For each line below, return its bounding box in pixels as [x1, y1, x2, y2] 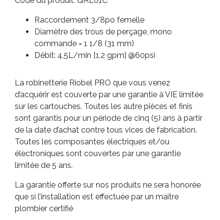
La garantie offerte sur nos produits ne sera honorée [15, 180, 201, 190]
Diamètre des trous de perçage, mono [34, 27, 172, 37]
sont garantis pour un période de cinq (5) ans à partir [15, 113, 202, 123]
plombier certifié [15, 204, 73, 214]
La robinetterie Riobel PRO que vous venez [15, 78, 170, 88]
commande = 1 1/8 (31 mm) [34, 39, 134, 49]
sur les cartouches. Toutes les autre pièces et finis [15, 102, 192, 111]
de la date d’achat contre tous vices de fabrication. [15, 125, 197, 135]
